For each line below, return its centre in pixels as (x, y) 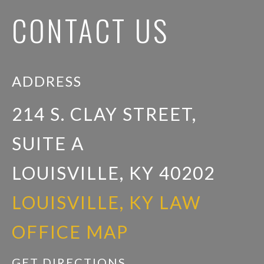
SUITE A (48, 143)
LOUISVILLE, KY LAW (107, 202)
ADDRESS (47, 81)
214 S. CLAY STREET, (104, 114)
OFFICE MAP (70, 232)
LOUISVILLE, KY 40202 (113, 173)
